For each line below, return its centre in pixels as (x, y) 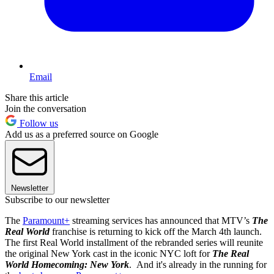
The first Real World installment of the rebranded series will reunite (134, 243)
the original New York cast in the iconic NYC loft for (109, 254)
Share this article (37, 98)
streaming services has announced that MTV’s (161, 221)
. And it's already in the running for (198, 265)
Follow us (38, 124)
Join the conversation (46, 109)
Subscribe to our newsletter (57, 200)
